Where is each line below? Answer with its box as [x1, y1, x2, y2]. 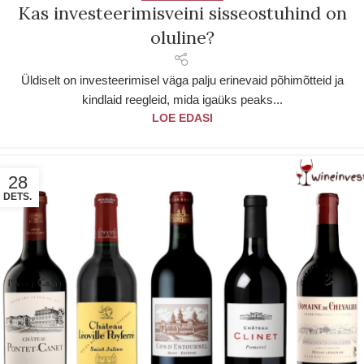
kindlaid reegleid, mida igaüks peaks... [81, 93, 283, 107]
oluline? [149, 26, 214, 49]
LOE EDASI [151, 112, 213, 125]
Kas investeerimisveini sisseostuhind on [17, 2, 347, 24]
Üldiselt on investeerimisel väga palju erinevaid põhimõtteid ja [20, 73, 344, 88]
